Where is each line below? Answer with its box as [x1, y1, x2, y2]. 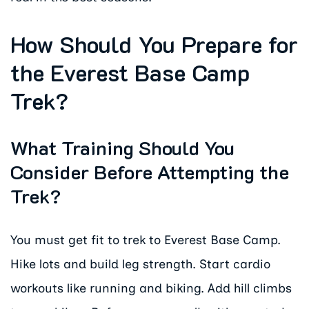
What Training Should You [10, 134, 235, 161]
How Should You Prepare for [10, 29, 298, 59]
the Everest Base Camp [10, 57, 250, 88]
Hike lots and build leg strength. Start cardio [10, 257, 270, 272]
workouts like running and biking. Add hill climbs [10, 281, 292, 297]
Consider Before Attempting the [10, 159, 289, 185]
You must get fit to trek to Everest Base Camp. [10, 232, 281, 248]
